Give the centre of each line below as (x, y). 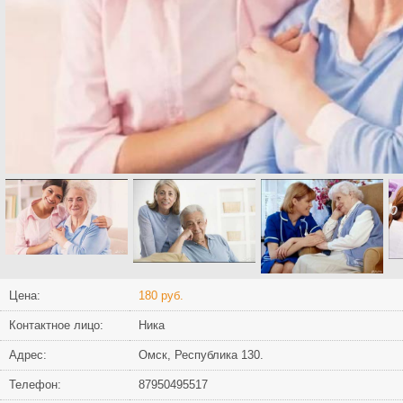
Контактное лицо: (56, 326)
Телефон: (35, 385)
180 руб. (161, 296)
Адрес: (28, 355)
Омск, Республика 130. (201, 355)
